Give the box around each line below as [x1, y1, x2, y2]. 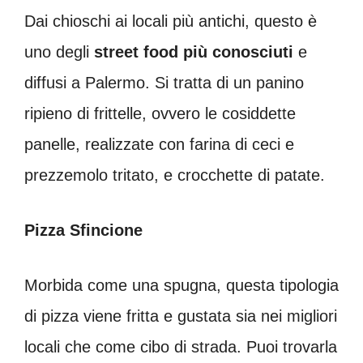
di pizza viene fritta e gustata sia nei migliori [24, 306, 337, 325]
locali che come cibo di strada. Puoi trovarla [24, 337, 337, 356]
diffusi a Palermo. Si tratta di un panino [24, 73, 304, 92]
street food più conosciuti [89, 42, 293, 61]
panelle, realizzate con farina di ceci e [24, 135, 294, 153]
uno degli [24, 42, 89, 61]
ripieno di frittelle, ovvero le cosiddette [24, 104, 296, 122]
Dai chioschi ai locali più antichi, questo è [24, 11, 317, 30]
